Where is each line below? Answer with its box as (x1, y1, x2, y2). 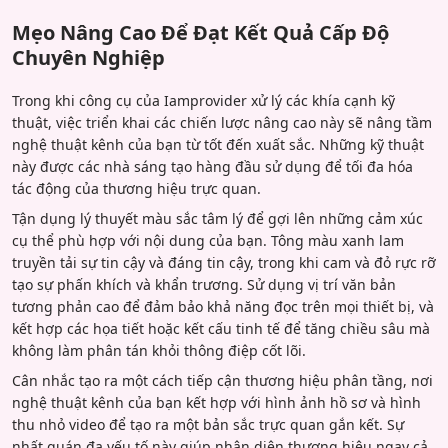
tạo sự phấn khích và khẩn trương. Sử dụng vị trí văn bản (12, 274, 396, 294)
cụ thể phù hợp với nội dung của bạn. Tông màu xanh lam (12, 230, 404, 250)
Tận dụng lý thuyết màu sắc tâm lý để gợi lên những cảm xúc (12, 208, 423, 228)
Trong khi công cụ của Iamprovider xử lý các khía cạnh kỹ (12, 90, 395, 110)
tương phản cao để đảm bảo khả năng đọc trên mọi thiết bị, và (12, 296, 434, 316)
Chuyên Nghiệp (12, 43, 165, 71)
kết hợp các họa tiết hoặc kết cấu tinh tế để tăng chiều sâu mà (12, 318, 430, 338)
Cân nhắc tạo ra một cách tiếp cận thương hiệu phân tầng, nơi (12, 370, 433, 390)
